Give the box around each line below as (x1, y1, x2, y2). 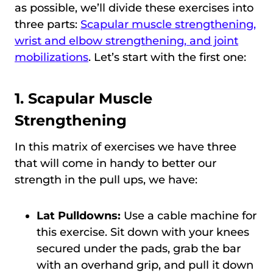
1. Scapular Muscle (15, 89, 152, 107)
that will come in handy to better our (15, 156, 216, 170)
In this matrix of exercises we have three (15, 140, 236, 154)
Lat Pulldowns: (37, 208, 121, 222)
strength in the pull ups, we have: (15, 172, 200, 186)
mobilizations (15, 50, 88, 64)
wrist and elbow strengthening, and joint (15, 34, 238, 48)
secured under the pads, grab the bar (37, 241, 241, 255)
